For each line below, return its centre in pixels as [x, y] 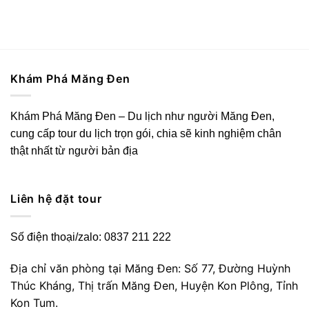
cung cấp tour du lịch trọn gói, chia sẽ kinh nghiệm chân [146, 134]
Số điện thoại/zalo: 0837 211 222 [91, 237]
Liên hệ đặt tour [56, 199]
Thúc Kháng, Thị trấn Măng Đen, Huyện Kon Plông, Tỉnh [154, 285]
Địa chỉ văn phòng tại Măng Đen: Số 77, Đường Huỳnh [150, 268]
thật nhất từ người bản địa [74, 151]
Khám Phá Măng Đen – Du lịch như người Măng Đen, [142, 117]
